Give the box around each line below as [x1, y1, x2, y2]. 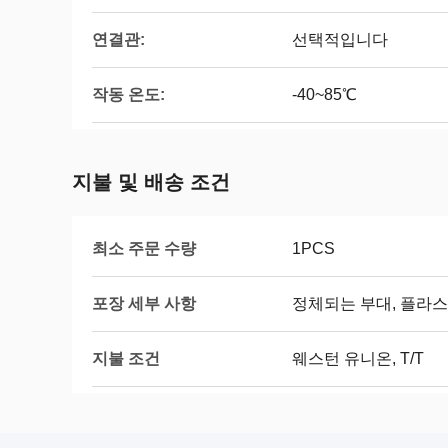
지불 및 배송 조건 [72, 171, 230, 193]
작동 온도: [92, 85, 165, 103]
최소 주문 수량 [92, 239, 196, 257]
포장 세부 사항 [92, 294, 196, 312]
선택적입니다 [292, 31, 388, 48]
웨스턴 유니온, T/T [292, 350, 424, 367]
